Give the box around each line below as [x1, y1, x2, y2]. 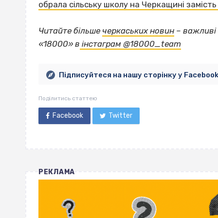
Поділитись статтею [38, 94, 97, 102]
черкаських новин [102, 25, 174, 36]
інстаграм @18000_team [80, 38, 181, 49]
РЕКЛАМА [38, 167, 75, 176]
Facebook [52, 111, 83, 120]
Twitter [109, 111, 133, 120]
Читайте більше [38, 25, 102, 36]
